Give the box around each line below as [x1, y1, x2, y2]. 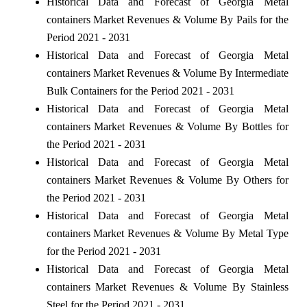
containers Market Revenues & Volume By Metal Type [46, 227, 288, 239]
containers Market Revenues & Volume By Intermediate [46, 66, 288, 79]
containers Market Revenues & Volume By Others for [46, 173, 288, 186]
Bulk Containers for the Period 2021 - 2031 [46, 84, 234, 97]
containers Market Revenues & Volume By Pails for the [46, 13, 288, 25]
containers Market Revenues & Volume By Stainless [46, 280, 288, 293]
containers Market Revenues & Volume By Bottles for [46, 120, 288, 132]
